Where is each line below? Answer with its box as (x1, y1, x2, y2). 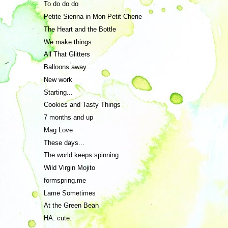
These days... (44, 138, 85, 147)
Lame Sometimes (44, 189, 96, 197)
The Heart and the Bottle (44, 25, 117, 33)
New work (44, 75, 73, 83)
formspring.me (44, 176, 87, 184)
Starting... (44, 88, 73, 96)
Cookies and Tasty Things (44, 101, 121, 109)
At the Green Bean (44, 202, 99, 210)
